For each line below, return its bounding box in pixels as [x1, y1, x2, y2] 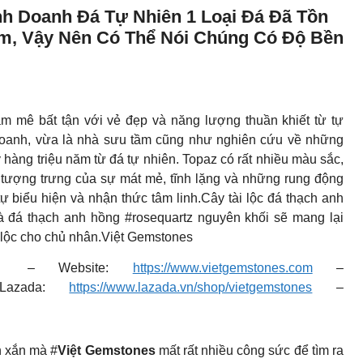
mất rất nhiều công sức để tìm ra [158, 344, 344, 358]
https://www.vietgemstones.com [132, 261, 313, 275]
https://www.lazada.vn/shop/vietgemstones [69, 280, 313, 295]
